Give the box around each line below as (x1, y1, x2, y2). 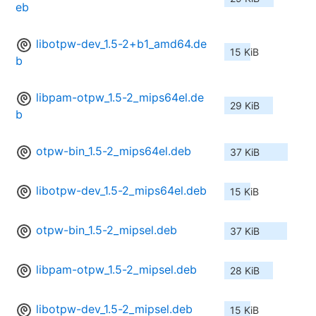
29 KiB (230, 99, 260, 112)
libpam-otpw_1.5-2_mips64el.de (36, 90, 204, 105)
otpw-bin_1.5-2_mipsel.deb (36, 223, 177, 238)
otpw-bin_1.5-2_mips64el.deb (36, 144, 191, 159)
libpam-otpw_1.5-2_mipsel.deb (36, 262, 197, 277)
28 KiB (230, 265, 260, 277)
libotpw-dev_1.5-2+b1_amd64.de (36, 37, 207, 51)
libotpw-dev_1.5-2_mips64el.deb (36, 183, 207, 198)
